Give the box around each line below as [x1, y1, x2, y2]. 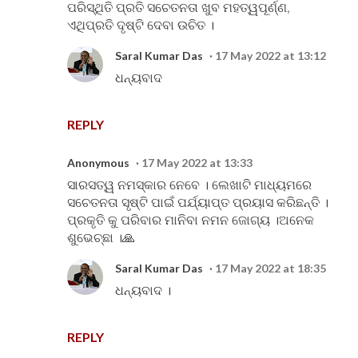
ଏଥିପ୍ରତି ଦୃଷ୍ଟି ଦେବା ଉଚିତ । [67, 17, 214, 33]
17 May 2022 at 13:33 [141, 156, 253, 169]
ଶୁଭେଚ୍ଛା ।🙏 [67, 229, 135, 245]
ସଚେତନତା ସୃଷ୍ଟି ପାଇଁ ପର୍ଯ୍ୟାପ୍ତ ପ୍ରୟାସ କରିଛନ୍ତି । [67, 194, 328, 210]
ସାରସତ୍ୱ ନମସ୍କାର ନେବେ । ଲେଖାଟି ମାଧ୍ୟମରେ [67, 177, 312, 193]
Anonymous [67, 156, 129, 169]
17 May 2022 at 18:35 [215, 261, 326, 275]
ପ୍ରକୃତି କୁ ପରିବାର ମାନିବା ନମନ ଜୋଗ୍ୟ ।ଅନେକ [67, 212, 314, 228]
